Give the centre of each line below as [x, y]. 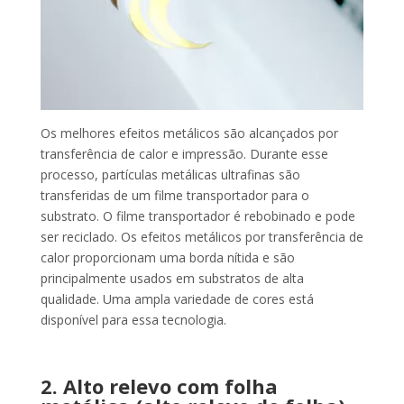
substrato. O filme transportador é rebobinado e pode [197, 216]
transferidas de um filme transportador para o [174, 196]
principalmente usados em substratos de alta [172, 279]
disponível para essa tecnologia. [133, 320]
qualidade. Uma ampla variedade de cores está [177, 299]
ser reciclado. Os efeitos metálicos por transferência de [202, 237]
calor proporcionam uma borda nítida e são [167, 258]
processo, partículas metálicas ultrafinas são [170, 175]
